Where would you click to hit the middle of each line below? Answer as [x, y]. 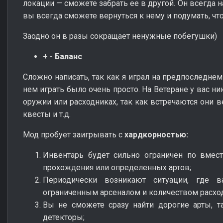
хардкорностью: [156, 134]
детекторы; [64, 217]
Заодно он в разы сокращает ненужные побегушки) [120, 36]
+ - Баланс [62, 56]
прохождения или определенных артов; [117, 167]
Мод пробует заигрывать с [74, 134]
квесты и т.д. [47, 114]
